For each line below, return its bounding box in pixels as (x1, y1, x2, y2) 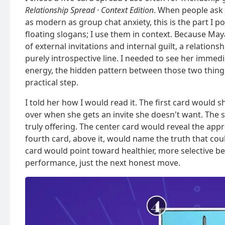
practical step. (25, 76, 78, 88)
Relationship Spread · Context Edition (25, 4, 154, 16)
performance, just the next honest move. (25, 157, 180, 168)
